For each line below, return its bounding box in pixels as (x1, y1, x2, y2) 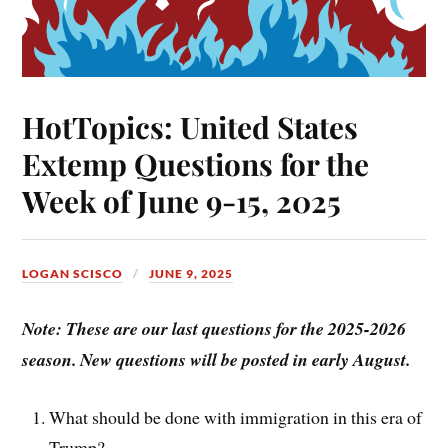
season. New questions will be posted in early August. (22, 347, 411, 373)
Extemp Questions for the (22, 144, 370, 184)
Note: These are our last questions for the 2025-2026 (22, 316, 407, 342)
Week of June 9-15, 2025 (22, 181, 342, 221)
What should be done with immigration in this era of (49, 405, 423, 430)
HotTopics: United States (22, 107, 359, 147)
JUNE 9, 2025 (149, 266, 234, 282)
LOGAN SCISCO (22, 266, 124, 282)
